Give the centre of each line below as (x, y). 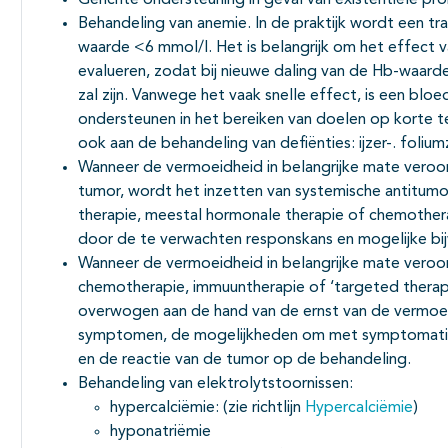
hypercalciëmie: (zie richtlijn (207, 407)
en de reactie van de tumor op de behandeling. (244, 359)
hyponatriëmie (160, 431)
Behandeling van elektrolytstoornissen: (215, 383)
